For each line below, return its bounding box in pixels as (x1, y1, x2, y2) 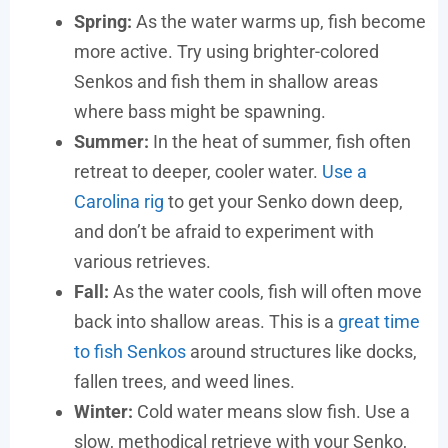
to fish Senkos (74, 341, 186, 362)
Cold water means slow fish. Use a (133, 401, 410, 422)
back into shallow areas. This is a (74, 311, 338, 332)
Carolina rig (74, 191, 164, 212)
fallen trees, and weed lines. (74, 371, 295, 392)
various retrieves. (74, 251, 211, 272)
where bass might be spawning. (74, 101, 326, 122)
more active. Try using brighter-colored (74, 41, 379, 62)
